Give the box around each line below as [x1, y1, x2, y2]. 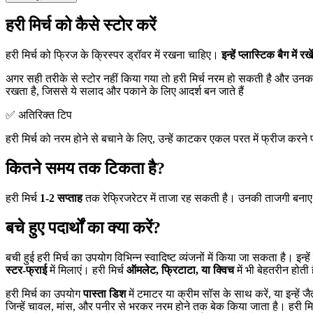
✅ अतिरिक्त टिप [6, 109, 72, 122]
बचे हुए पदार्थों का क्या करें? [6, 219, 161, 238]
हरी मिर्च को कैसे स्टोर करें [6, 16, 156, 35]
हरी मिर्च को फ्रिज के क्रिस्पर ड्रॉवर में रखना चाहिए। [6, 49, 221, 61]
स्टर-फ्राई [6, 263, 47, 276]
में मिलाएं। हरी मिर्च [47, 263, 126, 276]
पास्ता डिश [83, 287, 126, 300]
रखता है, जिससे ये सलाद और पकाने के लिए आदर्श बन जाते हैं [6, 85, 244, 98]
